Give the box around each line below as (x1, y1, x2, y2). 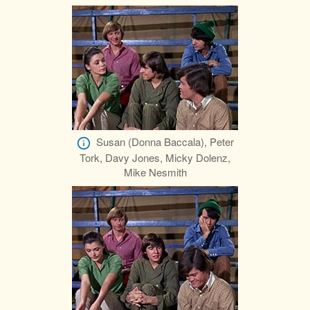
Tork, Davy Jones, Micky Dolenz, (80, 150, 230, 165)
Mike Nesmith (123, 165, 187, 180)
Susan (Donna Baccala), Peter (95, 134, 234, 149)
